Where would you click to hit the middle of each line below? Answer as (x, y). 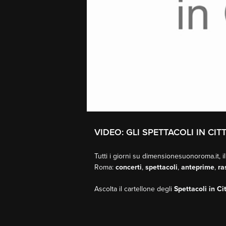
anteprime (198, 167)
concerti (129, 167)
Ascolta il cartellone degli (134, 189)
